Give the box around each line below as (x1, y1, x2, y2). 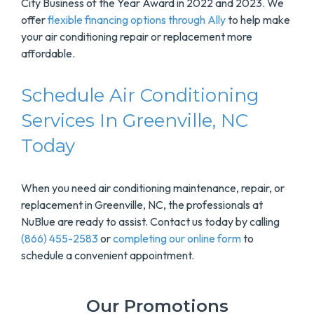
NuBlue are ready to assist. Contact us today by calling (21, 214, 280, 229)
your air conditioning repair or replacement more (21, 29, 252, 44)
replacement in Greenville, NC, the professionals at (21, 198, 263, 212)
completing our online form (113, 231, 241, 246)
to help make (226, 13, 290, 27)
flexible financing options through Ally (48, 13, 226, 27)
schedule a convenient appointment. (21, 248, 194, 263)
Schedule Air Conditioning (21, 84, 259, 107)
